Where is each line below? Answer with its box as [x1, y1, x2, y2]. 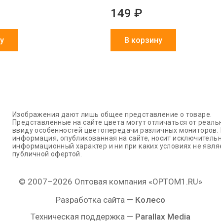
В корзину [124, 36, 162, 45]
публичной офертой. [12, 150, 82, 158]
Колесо [135, 195, 165, 205]
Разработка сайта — [56, 195, 135, 205]
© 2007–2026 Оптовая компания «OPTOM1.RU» [19, 177, 202, 187]
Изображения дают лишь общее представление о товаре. [12, 110, 212, 119]
